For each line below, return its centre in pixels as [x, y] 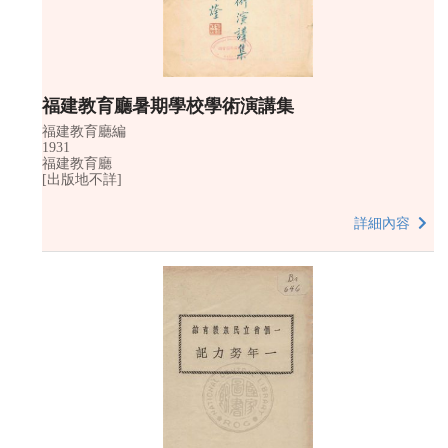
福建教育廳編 [84, 131]
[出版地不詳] [82, 179]
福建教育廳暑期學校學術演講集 [168, 104]
